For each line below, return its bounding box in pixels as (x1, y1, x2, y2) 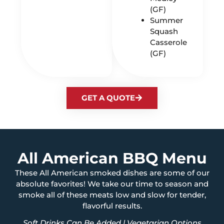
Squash (150, 26, 178, 36)
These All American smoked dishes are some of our (14, 167, 209, 177)
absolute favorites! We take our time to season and (15, 178, 208, 188)
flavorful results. (82, 200, 142, 210)
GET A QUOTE (81, 92, 135, 102)
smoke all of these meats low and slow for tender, (18, 189, 206, 199)
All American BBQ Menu (17, 148, 207, 167)
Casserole (150, 37, 187, 47)
